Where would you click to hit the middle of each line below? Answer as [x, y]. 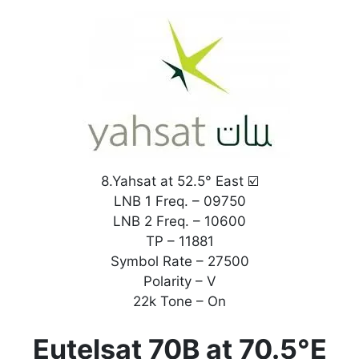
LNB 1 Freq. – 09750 [179, 202]
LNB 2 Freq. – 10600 [179, 222]
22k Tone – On [179, 302]
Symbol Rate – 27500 [179, 262]
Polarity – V [179, 282]
